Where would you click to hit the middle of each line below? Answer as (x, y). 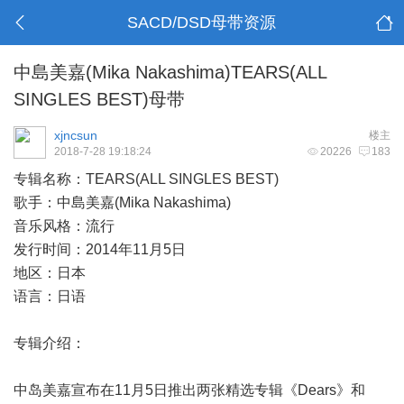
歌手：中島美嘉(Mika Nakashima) (122, 202)
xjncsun (76, 135)
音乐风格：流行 (64, 226)
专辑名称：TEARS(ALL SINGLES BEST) (146, 179)
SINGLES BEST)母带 (99, 99)
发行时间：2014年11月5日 (100, 249)
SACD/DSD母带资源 (202, 23)
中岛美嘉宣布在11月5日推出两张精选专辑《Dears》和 (189, 390)
